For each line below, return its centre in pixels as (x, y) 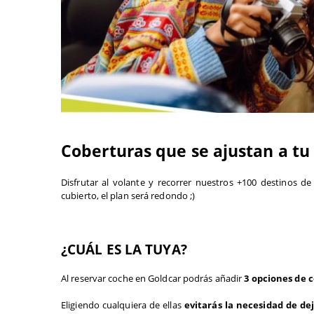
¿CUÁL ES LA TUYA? (124, 249)
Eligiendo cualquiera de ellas (123, 305)
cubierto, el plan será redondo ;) (128, 196)
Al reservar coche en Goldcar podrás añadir (152, 278)
